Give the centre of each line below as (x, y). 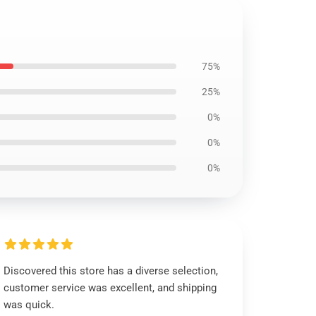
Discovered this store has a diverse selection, (111, 271)
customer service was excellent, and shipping (110, 288)
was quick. (29, 305)
